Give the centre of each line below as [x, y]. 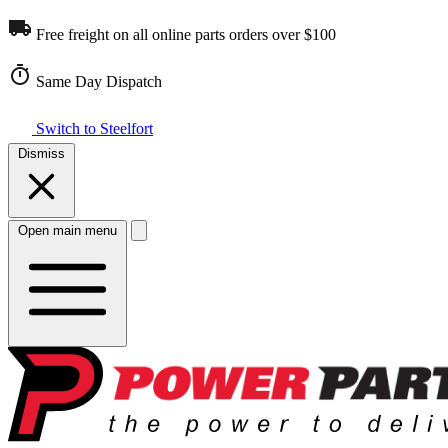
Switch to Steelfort [92, 128]
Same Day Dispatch [97, 81]
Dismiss [41, 153]
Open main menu [67, 230]
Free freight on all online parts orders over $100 [184, 34]
